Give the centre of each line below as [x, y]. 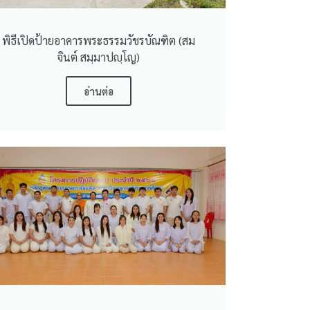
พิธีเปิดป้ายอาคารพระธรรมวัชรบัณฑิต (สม [99, 40]
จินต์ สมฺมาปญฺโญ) [99, 57]
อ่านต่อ [99, 91]
